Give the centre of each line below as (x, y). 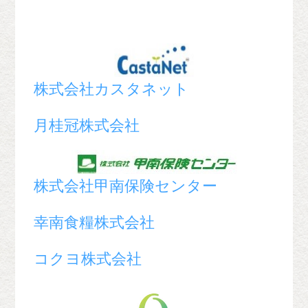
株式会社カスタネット (112, 89)
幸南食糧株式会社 (95, 222)
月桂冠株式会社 (87, 126)
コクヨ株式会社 (88, 258)
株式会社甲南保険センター (126, 186)
